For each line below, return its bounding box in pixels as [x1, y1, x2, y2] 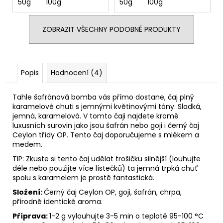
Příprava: [12, 211, 48, 221]
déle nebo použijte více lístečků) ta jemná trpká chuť [12, 163, 198, 173]
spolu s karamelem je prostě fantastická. [12, 172, 156, 183]
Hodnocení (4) [51, 67, 103, 78]
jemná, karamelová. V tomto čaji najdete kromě [12, 111, 179, 121]
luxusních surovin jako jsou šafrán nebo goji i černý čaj [12, 120, 199, 130]
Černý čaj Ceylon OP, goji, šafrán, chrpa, [44, 187, 182, 197]
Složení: [12, 187, 42, 197]
